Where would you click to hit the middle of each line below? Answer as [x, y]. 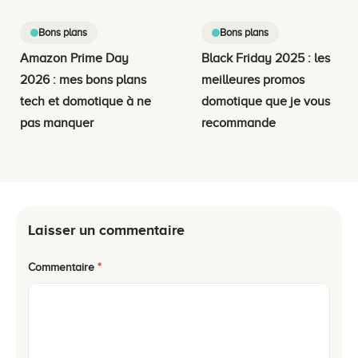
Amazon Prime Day [74, 58]
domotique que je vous [265, 101]
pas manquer [57, 123]
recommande [238, 123]
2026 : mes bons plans [83, 80]
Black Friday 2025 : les [265, 58]
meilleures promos [253, 80]
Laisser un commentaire [106, 230]
